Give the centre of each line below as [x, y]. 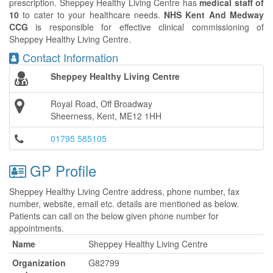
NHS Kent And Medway [214, 15]
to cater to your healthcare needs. [92, 15]
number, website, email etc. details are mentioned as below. [124, 204]
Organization [39, 263]
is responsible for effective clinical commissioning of [146, 27]
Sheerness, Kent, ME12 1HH [106, 116]
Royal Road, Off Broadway [101, 104]
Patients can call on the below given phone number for [114, 216]
